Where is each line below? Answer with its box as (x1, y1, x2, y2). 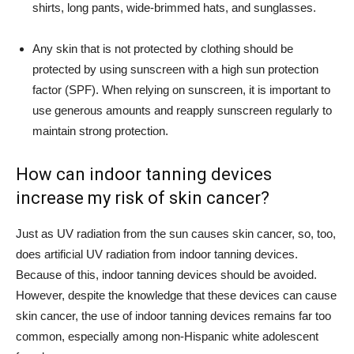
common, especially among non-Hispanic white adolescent (16, 330, 318, 343)
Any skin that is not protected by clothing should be (32, 42, 293, 55)
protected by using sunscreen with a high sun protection (32, 62, 318, 76)
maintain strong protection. (32, 124, 168, 137)
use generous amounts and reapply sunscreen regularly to (32, 104, 332, 117)
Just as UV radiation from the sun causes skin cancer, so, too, (16, 227, 336, 240)
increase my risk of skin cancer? (16, 188, 269, 208)
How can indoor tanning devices (16, 164, 272, 184)
